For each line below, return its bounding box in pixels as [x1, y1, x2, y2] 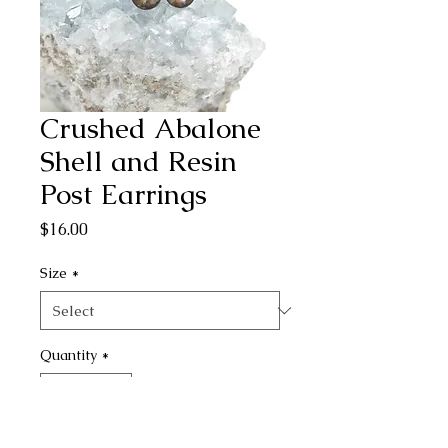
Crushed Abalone [40, 110, 261, 146]
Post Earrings [40, 176, 207, 212]
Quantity [40, 346, 97, 364]
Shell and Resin [40, 143, 237, 179]
